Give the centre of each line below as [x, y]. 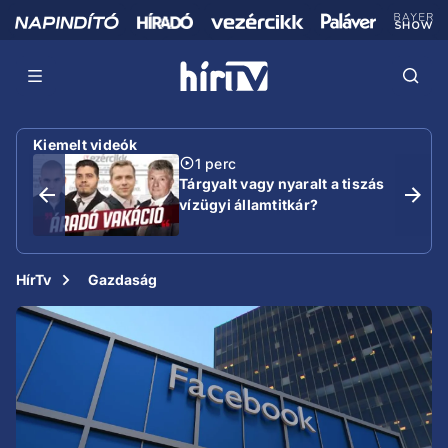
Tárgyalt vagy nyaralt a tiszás [282, 183]
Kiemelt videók [85, 144]
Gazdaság [123, 279]
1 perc [215, 163]
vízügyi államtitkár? [248, 204]
